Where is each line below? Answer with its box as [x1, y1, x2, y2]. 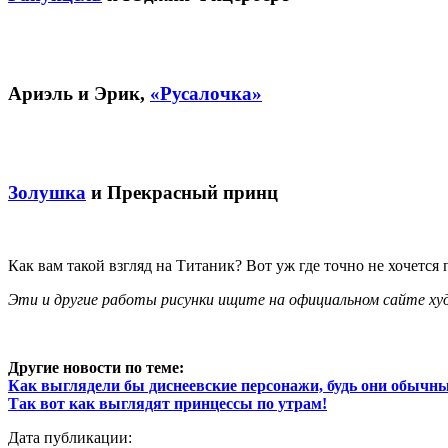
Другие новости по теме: [8, 359, 184, 377]
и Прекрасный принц [86, 182, 278, 204]
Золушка [8, 182, 86, 204]
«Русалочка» [150, 83, 262, 104]
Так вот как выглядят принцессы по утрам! [8, 395, 327, 413]
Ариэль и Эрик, [8, 83, 150, 104]
